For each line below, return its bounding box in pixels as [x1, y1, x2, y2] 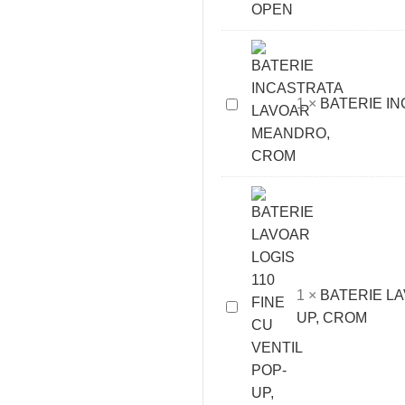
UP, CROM [297, 309, 367, 325]
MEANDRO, [226, 163, 305, 179]
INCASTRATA [226, 118, 317, 134]
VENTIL [226, 28, 277, 43]
